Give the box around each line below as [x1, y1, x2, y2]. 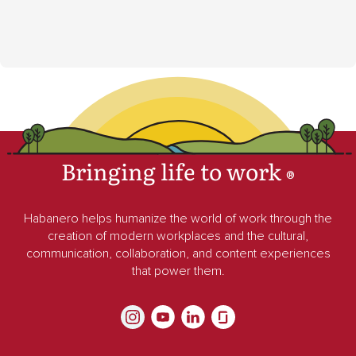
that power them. [131, 262, 225, 279]
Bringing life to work [61, 153, 281, 188]
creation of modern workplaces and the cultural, [48, 227, 308, 244]
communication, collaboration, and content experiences [25, 245, 331, 261]
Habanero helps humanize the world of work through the [24, 210, 332, 226]
